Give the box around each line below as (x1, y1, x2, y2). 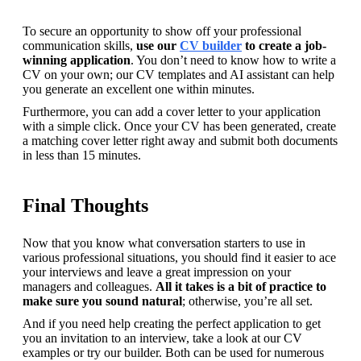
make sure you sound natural (23, 293, 182, 308)
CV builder (180, 38, 242, 52)
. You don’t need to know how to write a (131, 52, 336, 67)
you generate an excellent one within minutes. (23, 81, 255, 96)
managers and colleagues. (23, 279, 156, 293)
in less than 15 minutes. (23, 147, 141, 162)
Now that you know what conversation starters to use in (23, 235, 305, 250)
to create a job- (242, 38, 326, 52)
